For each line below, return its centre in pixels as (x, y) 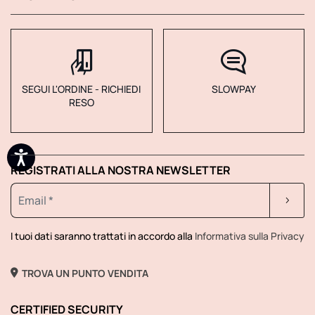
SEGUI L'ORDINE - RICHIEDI (82, 89)
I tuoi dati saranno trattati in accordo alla (103, 236)
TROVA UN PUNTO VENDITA (85, 273)
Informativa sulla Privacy (250, 236)
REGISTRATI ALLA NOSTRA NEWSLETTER (121, 170)
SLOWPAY (233, 89)
